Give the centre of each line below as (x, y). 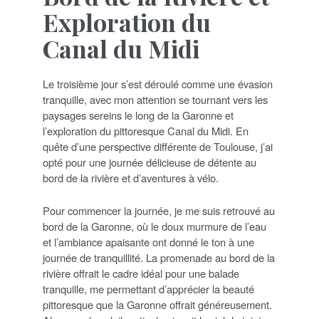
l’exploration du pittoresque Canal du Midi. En (146, 130)
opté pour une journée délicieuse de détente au (150, 162)
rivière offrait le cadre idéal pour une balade (141, 273)
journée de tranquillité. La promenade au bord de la (159, 257)
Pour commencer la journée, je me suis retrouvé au (159, 210)
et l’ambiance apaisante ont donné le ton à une (148, 241)
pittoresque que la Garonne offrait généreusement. (157, 304)
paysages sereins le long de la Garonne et (138, 115)
